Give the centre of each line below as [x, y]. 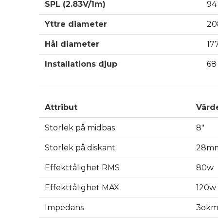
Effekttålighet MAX [82, 188]
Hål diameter [72, 44]
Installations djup [81, 64]
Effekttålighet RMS [82, 168]
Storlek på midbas [80, 128]
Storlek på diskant [80, 148]
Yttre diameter [76, 24]
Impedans [64, 208]
